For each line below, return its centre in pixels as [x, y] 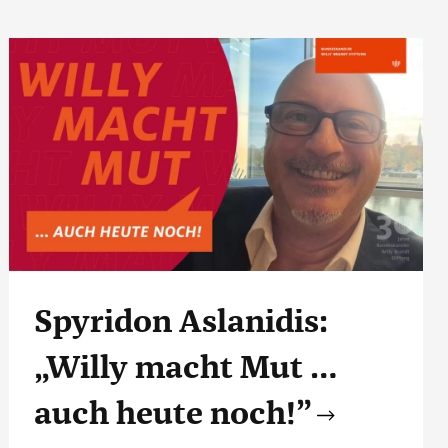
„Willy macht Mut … [185, 367]
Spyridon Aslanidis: [180, 321]
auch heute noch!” [172, 413]
